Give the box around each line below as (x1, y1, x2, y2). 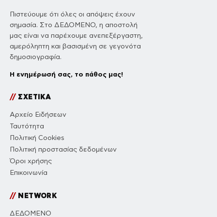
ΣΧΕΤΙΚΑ (15, 93, 51, 101)
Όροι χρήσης (10, 157, 52, 165)
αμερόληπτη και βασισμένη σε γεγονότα (10, 43, 141, 50)
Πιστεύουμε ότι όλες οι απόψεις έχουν (10, 11, 135, 18)
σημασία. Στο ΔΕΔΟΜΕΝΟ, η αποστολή (10, 21, 138, 29)
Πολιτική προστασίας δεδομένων (10, 146, 117, 154)
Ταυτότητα (10, 123, 44, 130)
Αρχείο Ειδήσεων (10, 111, 66, 119)
